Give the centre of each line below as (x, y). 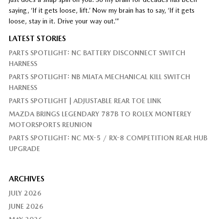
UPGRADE (24, 148)
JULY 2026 (25, 193)
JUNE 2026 (26, 206)
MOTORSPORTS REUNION (50, 124)
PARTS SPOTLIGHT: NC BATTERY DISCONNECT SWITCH (97, 53)
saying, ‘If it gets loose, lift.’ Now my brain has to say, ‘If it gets (101, 10)
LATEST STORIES (37, 38)
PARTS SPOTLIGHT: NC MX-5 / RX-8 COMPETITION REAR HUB (108, 138)
